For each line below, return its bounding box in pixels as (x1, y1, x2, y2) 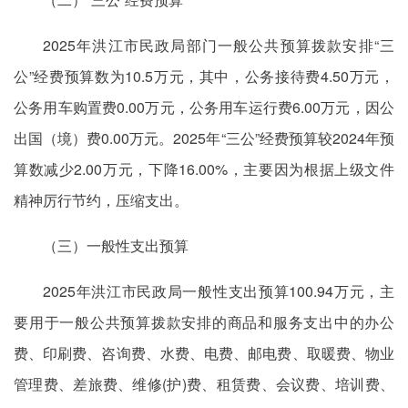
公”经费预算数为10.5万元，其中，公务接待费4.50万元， (14, 66, 394, 87)
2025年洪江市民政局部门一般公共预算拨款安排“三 (43, 35, 394, 56)
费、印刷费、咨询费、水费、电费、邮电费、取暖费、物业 (14, 342, 394, 363)
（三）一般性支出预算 (43, 235, 189, 256)
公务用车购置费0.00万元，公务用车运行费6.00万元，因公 (14, 97, 394, 117)
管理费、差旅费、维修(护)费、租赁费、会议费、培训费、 (14, 373, 394, 394)
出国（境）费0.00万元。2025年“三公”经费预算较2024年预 (14, 127, 394, 148)
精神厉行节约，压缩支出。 (14, 189, 189, 210)
